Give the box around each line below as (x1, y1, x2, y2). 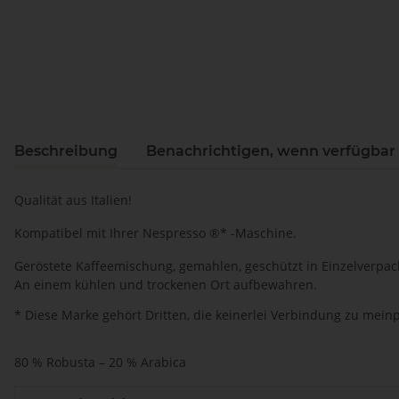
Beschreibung (14, 142, 118, 160)
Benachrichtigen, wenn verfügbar (146, 142, 395, 160)
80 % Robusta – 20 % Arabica (14, 354, 186, 371)
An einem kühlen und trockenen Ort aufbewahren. (14, 276, 317, 294)
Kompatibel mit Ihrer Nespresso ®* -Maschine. (14, 224, 297, 242)
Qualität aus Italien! (14, 191, 132, 209)
